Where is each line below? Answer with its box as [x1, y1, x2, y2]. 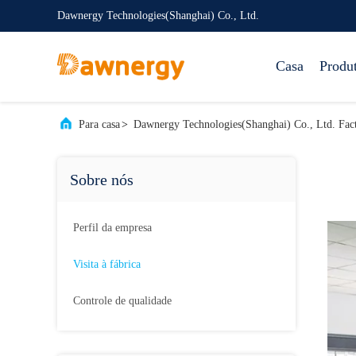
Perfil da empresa [73, 222, 152, 234]
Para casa [79, 118, 120, 130]
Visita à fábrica [73, 258, 141, 270]
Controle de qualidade [73, 295, 172, 307]
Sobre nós [70, 171, 133, 188]
